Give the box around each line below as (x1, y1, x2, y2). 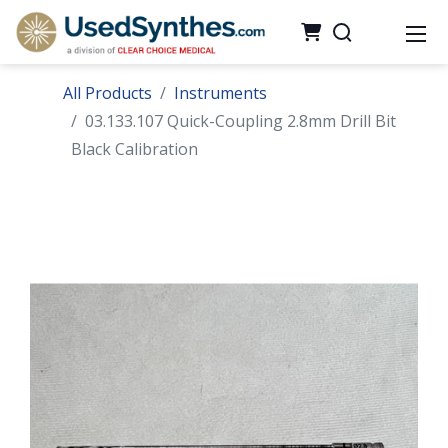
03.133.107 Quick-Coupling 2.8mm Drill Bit (85, 110, 396, 132)
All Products (63, 82, 152, 104)
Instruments (174, 82, 267, 104)
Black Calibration (71, 138, 198, 160)
